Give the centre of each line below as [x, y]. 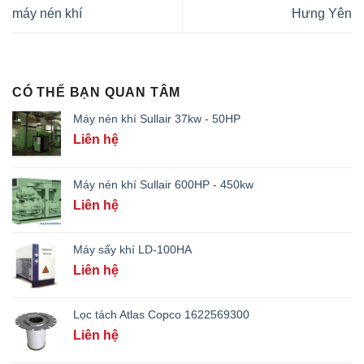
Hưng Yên [322, 13]
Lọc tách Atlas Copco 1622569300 [161, 315]
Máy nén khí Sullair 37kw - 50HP [157, 119]
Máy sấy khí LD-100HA [132, 250]
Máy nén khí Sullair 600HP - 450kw [163, 185]
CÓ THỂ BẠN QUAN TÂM [97, 93]
